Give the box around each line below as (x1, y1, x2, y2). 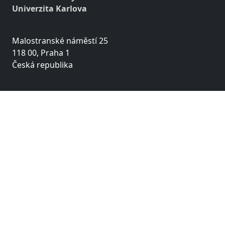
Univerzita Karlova (12, 3, 87, 14)
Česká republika (12, 59, 73, 70)
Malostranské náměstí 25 (12, 35, 108, 46)
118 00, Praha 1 (12, 47, 70, 58)
